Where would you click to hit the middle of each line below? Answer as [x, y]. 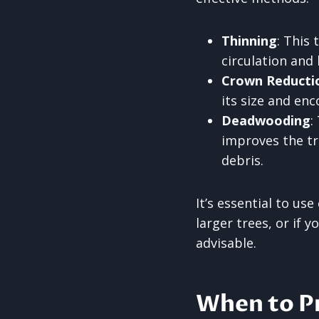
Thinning [249, 41]
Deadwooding [266, 120]
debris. [242, 160]
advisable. [226, 243]
